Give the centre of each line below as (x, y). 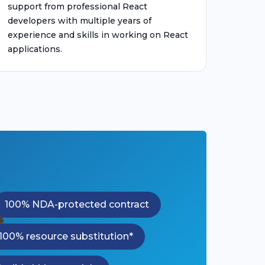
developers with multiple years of (80, 21)
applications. (35, 49)
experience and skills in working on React (98, 35)
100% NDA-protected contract (77, 204)
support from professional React (77, 7)
